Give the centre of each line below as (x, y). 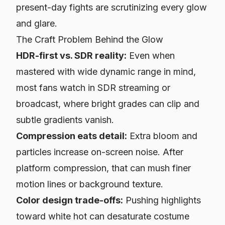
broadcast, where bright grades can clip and (108, 104)
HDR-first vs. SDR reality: (71, 55)
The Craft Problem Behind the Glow (90, 39)
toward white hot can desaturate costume (103, 216)
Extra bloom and (162, 136)
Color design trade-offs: (70, 200)
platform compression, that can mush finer (103, 168)
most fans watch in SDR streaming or (93, 88)
